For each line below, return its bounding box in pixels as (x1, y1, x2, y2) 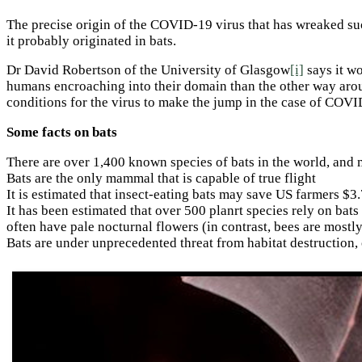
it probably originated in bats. (6, 32, 176, 48)
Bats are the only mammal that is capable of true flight (6, 170, 316, 186)
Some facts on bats (6, 124, 117, 141)
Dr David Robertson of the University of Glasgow (6, 62, 290, 78)
